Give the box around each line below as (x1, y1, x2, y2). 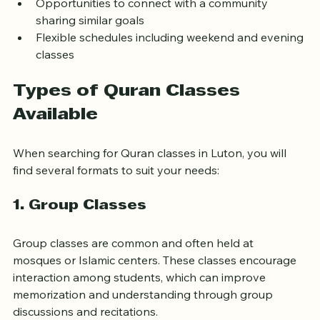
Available (13, 122, 98, 139)
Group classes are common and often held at (13, 251, 256, 266)
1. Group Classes (13, 214, 146, 228)
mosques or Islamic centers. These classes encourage (13, 268, 299, 283)
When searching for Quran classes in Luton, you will (13, 161, 289, 176)
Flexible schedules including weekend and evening (36, 45, 306, 60)
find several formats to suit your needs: (13, 178, 219, 193)
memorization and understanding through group (13, 302, 276, 317)
